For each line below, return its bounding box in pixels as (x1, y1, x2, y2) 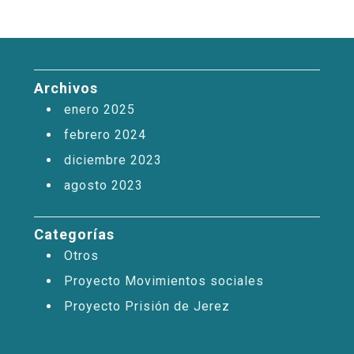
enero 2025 (63, 101, 135, 117)
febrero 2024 (63, 126, 146, 142)
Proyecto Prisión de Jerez (63, 299, 230, 314)
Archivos (33, 79, 98, 96)
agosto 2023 (63, 177, 143, 193)
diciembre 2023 (63, 152, 162, 168)
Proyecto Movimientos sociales (63, 273, 264, 289)
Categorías (33, 226, 115, 243)
